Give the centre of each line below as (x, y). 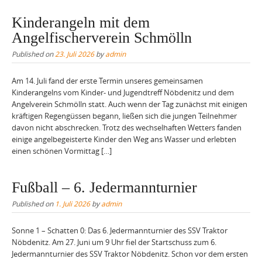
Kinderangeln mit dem (81, 23)
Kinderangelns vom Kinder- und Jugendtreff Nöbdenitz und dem (123, 93)
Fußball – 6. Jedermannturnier (104, 187)
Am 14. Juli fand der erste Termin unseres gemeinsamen (107, 81)
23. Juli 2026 (75, 54)
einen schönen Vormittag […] (62, 151)
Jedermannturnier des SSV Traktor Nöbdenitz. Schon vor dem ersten (130, 254)
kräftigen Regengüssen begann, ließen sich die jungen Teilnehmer (124, 116)
